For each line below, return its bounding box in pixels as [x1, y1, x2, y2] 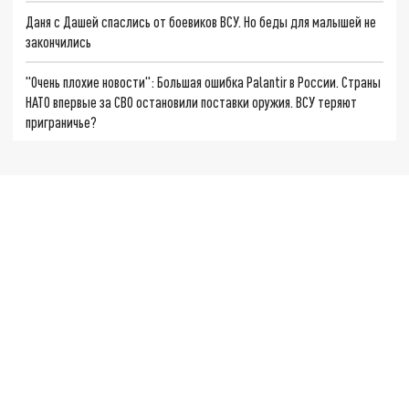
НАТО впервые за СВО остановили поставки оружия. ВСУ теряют [26, 92, 358, 110]
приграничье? [26, 112, 98, 131]
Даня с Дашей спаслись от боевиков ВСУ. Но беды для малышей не [26, 12, 377, 30]
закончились [26, 32, 92, 50]
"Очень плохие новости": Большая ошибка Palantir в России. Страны [26, 72, 382, 90]
